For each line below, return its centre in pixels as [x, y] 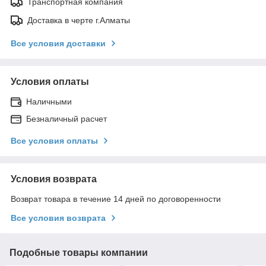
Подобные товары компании [79, 252]
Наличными [49, 101]
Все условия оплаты [54, 140]
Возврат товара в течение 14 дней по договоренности [116, 199]
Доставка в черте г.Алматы [79, 20]
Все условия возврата [58, 218]
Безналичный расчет [66, 118]
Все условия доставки [58, 43]
